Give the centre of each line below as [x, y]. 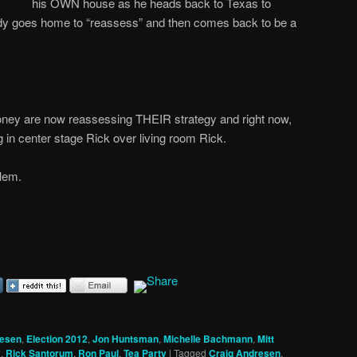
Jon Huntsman [126, 338]
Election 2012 [57, 338]
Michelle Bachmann [208, 338]
